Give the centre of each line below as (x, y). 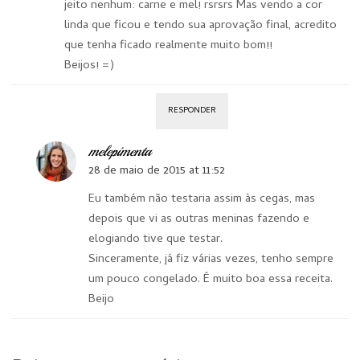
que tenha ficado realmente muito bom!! (168, 46)
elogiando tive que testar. (155, 240)
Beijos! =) (89, 66)
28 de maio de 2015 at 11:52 (157, 172)
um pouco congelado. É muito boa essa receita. (211, 280)
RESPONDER (192, 111)
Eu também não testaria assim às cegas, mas (202, 200)
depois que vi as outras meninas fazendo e (199, 220)
